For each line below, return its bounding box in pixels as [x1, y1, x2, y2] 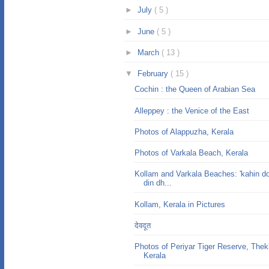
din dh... [144, 178, 172, 188]
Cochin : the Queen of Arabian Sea [134, 85, 256, 94]
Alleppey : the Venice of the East [134, 106, 250, 115]
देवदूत [134, 220, 151, 230]
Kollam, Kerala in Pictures [134, 199, 226, 209]
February [137, 69, 171, 78]
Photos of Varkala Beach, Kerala [134, 148, 249, 157]
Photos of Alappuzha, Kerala [134, 127, 234, 136]
